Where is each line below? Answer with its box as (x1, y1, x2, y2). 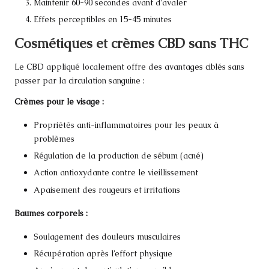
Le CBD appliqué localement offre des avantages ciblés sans (14, 61, 244, 73)
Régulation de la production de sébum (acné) (34, 150, 204, 162)
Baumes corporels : (14, 207, 88, 219)
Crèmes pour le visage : (14, 96, 104, 107)
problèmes (34, 133, 74, 145)
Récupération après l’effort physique (34, 247, 172, 259)
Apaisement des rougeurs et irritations (34, 184, 180, 195)
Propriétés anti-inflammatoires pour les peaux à (34, 119, 219, 131)
